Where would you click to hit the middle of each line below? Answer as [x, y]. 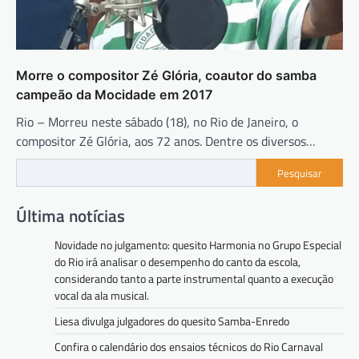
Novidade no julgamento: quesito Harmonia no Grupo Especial [198, 245]
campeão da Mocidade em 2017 [114, 95]
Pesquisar [300, 173]
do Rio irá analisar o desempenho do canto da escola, [177, 262]
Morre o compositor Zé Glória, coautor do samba [166, 76]
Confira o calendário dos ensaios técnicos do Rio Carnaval [189, 347]
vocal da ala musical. [102, 296]
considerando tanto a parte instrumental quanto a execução [194, 279]
